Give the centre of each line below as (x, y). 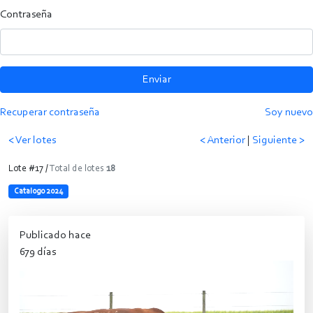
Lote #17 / (29, 169)
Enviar (156, 79)
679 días (38, 252)
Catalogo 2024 (38, 191)
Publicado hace (55, 235)
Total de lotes (78, 169)
